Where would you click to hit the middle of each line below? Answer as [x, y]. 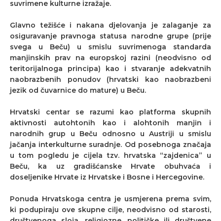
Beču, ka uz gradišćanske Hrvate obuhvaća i [110, 166]
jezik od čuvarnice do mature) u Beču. [79, 90]
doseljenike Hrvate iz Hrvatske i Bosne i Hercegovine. [107, 177]
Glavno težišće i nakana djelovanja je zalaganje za [110, 25]
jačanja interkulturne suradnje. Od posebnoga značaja [110, 144]
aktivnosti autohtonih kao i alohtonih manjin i [110, 123]
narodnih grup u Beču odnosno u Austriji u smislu [110, 133]
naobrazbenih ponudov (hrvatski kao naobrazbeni [110, 79]
